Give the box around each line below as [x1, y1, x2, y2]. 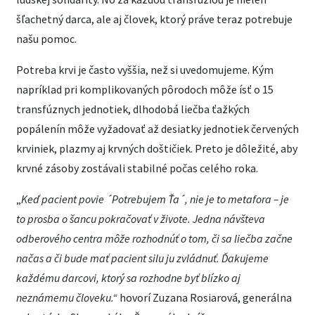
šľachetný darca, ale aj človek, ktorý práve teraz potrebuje [16, 12, 292, 26]
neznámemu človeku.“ [16, 290, 117, 304]
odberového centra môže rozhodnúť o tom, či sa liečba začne [16, 231, 292, 245]
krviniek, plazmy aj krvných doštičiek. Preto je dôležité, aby [16, 141, 297, 155]
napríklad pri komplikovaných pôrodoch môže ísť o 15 [16, 82, 274, 96]
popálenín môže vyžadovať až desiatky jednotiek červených [16, 122, 299, 136]
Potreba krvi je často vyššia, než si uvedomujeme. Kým [16, 63, 274, 77]
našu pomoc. [16, 32, 77, 46]
